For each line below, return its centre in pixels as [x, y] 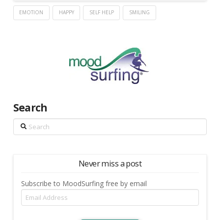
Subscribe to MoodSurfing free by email [84, 183]
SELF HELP [101, 13]
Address [33, 205]
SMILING [140, 13]
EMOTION [31, 13]
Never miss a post [110, 163]
